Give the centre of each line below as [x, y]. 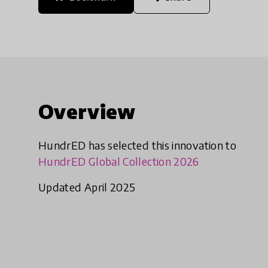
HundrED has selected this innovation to [138, 145]
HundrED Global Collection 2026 [119, 162]
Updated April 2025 [87, 187]
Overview [87, 112]
